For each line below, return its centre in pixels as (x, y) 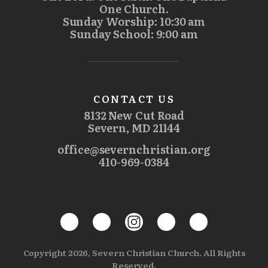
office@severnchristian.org (134, 149)
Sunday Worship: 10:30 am (134, 21)
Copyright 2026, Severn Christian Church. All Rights (134, 252)
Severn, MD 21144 (134, 127)
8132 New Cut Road (134, 115)
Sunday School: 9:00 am (134, 33)
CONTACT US (134, 98)
